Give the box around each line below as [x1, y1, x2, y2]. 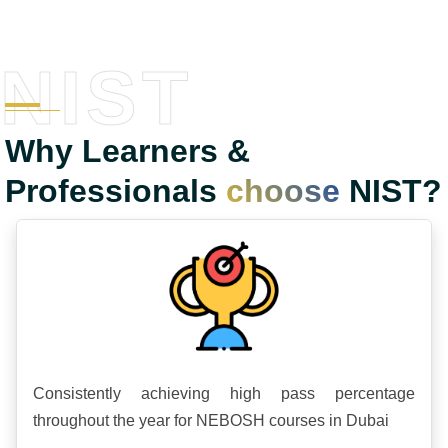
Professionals [5, 172, 226, 209]
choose [226, 172, 340, 209]
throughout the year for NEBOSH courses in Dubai [33, 411, 389, 429]
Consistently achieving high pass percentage [33, 384, 415, 402]
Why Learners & [5, 132, 250, 169]
